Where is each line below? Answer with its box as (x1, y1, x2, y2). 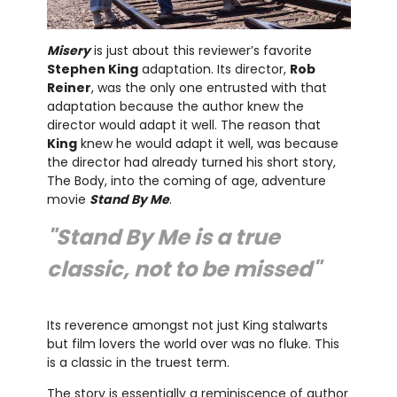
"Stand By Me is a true (46, 222, 280, 253)
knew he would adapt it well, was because (76, 135, 339, 153)
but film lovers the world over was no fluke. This (46, 335, 339, 354)
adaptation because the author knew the (46, 97, 304, 116)
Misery (46, 42, 90, 60)
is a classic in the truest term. (46, 354, 230, 372)
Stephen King (46, 60, 138, 79)
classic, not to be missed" (46, 254, 321, 284)
